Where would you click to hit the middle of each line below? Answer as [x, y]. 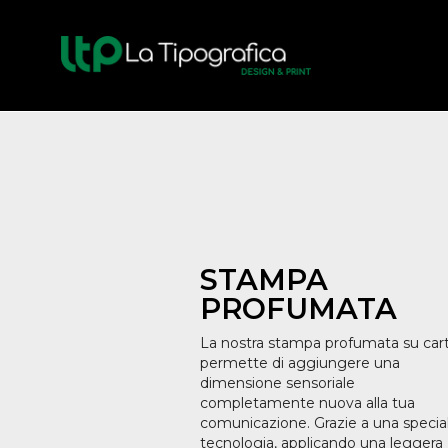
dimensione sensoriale [277, 383]
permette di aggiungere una [300, 363]
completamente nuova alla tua [307, 403]
